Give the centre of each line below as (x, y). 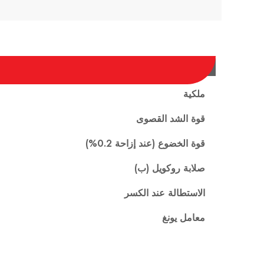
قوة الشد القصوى (171, 119)
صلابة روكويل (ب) (170, 169)
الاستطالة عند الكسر (165, 193)
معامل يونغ (184, 218)
